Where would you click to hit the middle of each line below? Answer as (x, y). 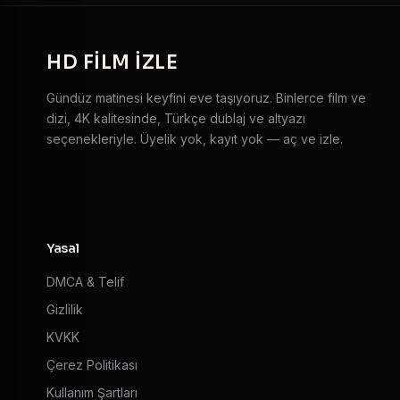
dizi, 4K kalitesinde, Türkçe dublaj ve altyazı (176, 118)
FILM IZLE (130, 62)
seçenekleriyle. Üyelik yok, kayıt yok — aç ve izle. (195, 138)
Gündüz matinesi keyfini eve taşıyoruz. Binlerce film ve (206, 97)
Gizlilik (65, 309)
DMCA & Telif (85, 281)
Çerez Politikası (92, 364)
